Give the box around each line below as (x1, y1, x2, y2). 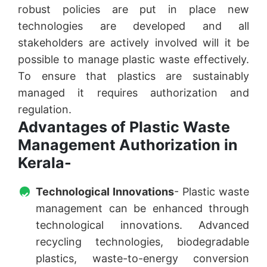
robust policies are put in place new (18, 3, 249, 16)
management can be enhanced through (36, 202, 249, 215)
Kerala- (18, 154, 72, 172)
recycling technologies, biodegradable (36, 235, 249, 249)
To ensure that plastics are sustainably (18, 70, 249, 83)
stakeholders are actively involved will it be (18, 36, 249, 49)
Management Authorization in (18, 136, 238, 154)
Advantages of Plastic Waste (18, 118, 230, 136)
